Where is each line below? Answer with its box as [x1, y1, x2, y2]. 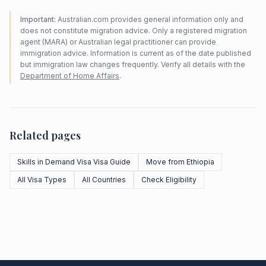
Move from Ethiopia [146, 157, 214, 166]
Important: [20, 15, 56, 24]
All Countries [82, 175, 126, 184]
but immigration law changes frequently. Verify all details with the [20, 60, 245, 69]
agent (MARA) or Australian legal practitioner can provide [20, 37, 216, 46]
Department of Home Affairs [20, 71, 119, 80]
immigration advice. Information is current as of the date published [20, 49, 251, 58]
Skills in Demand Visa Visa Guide [17, 157, 131, 166]
